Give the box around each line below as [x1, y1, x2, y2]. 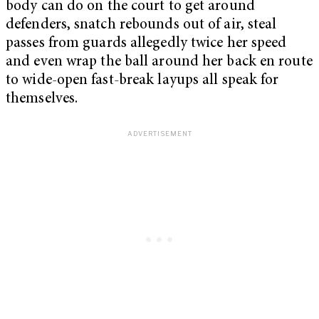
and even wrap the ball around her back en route [6, 54, 313, 70]
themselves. [6, 91, 78, 107]
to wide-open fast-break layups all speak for [6, 73, 279, 88]
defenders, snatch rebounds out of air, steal [6, 17, 277, 33]
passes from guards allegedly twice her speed [6, 36, 287, 51]
